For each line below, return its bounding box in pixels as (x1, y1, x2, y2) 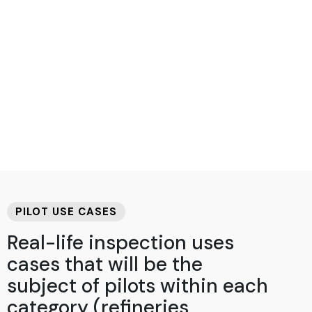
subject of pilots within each (7, 272, 268, 299)
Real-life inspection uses (7, 229, 234, 256)
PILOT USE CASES (15, 204, 117, 219)
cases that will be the (7, 251, 203, 277)
